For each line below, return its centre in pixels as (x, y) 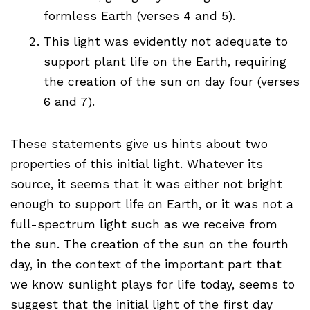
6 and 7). (69, 102)
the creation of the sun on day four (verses (172, 82)
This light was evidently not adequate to (166, 42)
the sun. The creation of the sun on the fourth (149, 245)
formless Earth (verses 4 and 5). (139, 16)
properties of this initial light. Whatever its (137, 164)
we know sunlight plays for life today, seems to (153, 285)
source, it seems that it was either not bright (146, 184)
